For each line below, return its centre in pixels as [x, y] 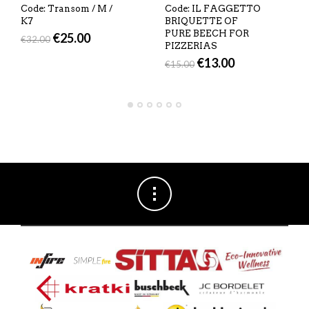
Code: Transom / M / [67, 8]
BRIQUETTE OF [201, 21]
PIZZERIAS [191, 46]
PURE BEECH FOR [207, 33]
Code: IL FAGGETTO [213, 8]
